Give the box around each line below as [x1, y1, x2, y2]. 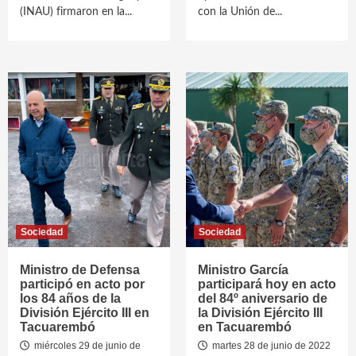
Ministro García [198, 263, 288, 277]
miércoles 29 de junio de [32, 340, 141, 351]
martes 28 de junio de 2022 [210, 340, 331, 351]
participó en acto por [20, 277, 145, 291]
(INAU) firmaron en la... [20, 6, 132, 17]
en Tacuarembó [198, 320, 292, 334]
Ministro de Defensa [20, 263, 140, 277]
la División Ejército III [198, 306, 323, 319]
